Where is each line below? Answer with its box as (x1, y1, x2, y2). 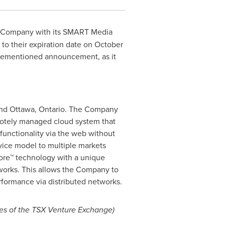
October (94, 39, 123, 50)
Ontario (38, 103, 65, 115)
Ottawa (9, 103, 35, 115)
